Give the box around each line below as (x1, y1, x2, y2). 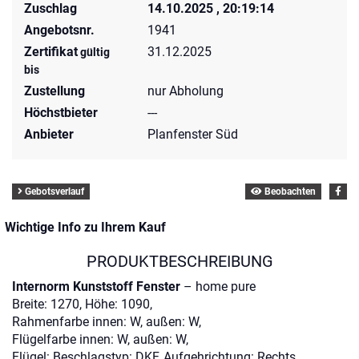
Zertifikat (24, 44, 78, 59)
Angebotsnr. (24, 22, 95, 38)
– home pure (180, 279, 256, 294)
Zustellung (24, 83, 85, 99)
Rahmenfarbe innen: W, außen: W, (12, 314, 201, 329)
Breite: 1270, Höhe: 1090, (12, 296, 152, 312)
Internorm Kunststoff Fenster (12, 279, 180, 294)
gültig (78, 46, 110, 58)
